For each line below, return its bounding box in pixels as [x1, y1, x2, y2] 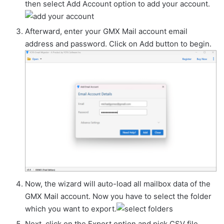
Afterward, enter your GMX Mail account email [25, 26, 187, 36]
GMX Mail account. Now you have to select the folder [25, 191, 211, 201]
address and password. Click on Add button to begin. [25, 39, 211, 48]
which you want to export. [25, 204, 116, 214]
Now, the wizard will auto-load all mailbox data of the [25, 179, 210, 189]
